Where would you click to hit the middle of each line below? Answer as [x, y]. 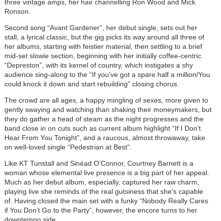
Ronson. [17, 11]
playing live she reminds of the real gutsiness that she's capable [104, 191]
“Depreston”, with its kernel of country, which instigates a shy [98, 65]
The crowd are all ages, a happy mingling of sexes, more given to [106, 100]
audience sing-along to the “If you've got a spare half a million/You [107, 74]
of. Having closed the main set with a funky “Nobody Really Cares [106, 201]
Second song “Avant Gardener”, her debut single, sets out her [101, 27]
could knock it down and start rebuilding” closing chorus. [92, 84]
